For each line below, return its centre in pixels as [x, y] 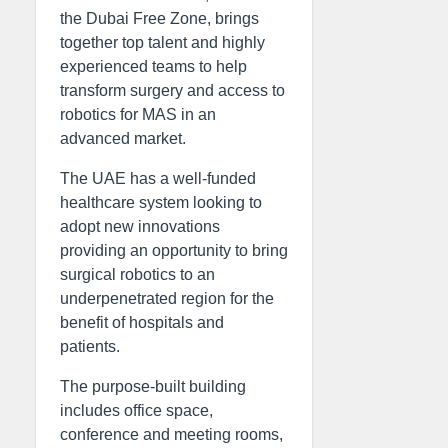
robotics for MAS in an [138, 114]
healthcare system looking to [161, 202]
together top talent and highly [162, 42]
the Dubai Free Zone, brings [159, 18]
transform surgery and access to [172, 90]
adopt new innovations [140, 226]
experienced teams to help [153, 66]
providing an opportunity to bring [174, 250]
